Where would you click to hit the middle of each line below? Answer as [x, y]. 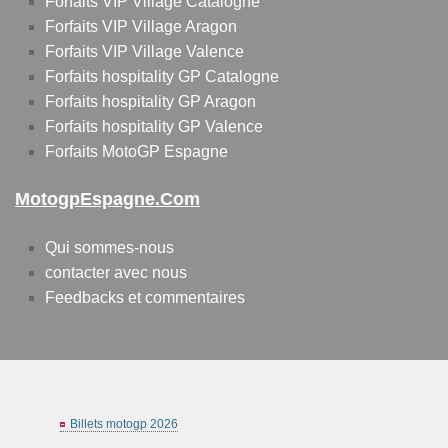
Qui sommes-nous [109, 248]
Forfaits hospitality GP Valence [154, 127]
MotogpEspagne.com [107, 199]
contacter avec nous [116, 273]
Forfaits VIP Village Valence [144, 52]
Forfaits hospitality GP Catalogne [162, 77]
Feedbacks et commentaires [145, 298]
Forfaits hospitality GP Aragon [150, 102]
